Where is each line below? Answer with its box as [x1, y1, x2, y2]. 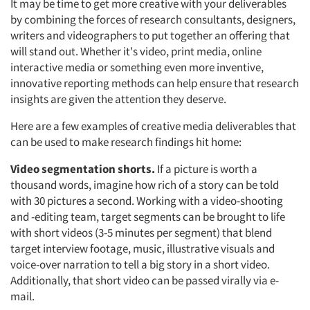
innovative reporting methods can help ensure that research [10, 75, 299, 91]
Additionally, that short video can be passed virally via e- [10, 273, 279, 288]
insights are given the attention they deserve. [10, 91, 226, 107]
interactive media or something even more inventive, [10, 60, 264, 75]
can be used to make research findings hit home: [10, 134, 241, 149]
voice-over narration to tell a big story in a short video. [10, 257, 270, 272]
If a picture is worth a [155, 161, 257, 176]
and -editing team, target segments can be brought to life [10, 209, 285, 224]
